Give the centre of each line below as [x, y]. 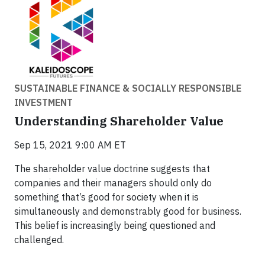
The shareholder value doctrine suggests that [112, 169]
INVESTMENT [43, 103]
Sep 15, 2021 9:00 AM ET [70, 145]
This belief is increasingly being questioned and [115, 226]
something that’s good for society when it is [106, 197]
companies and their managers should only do [113, 183]
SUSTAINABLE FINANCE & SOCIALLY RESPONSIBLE [128, 88]
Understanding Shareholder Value [119, 121]
